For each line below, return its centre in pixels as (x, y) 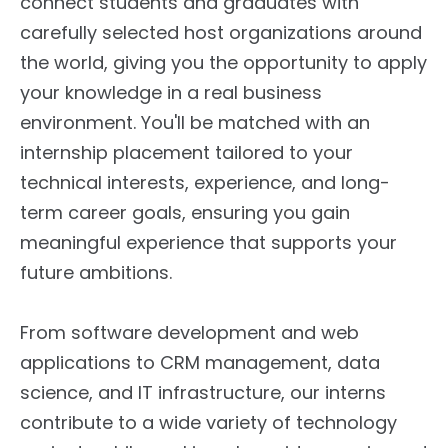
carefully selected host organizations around (221, 33)
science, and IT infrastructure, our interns (203, 393)
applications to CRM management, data (200, 363)
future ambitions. (96, 273)
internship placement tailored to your (186, 153)
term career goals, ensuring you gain (185, 213)
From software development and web (189, 333)
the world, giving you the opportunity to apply (223, 63)
